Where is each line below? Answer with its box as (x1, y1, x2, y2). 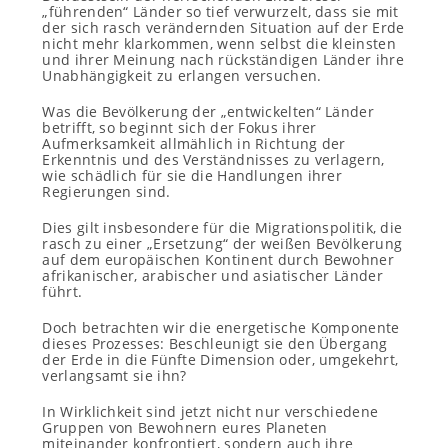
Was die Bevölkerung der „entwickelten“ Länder (42, 102, 374, 121)
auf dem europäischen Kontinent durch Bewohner (42, 250, 394, 269)
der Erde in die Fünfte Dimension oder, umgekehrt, (42, 350, 399, 369)
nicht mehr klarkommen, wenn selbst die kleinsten (42, 34, 396, 53)
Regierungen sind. (42, 182, 171, 201)
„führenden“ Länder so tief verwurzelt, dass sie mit (42, 2, 399, 21)
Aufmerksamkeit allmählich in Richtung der (42, 134, 346, 153)
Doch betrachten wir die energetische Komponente (42, 318, 400, 337)
